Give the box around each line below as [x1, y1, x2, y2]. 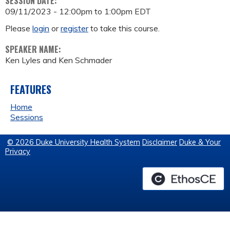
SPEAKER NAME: [5, 43, 63, 56]
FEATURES [10, 82, 51, 98]
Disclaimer [142, 138, 177, 147]
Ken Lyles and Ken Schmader [5, 55, 112, 66]
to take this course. [88, 23, 160, 34]
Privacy [5, 147, 30, 157]
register [61, 23, 88, 34]
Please [5, 23, 32, 34]
